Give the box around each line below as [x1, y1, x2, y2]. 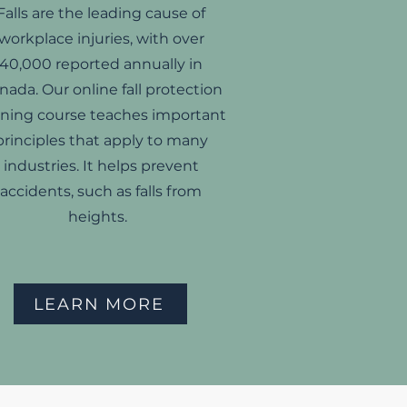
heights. [67, 208, 134, 225]
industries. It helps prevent [3, 157, 199, 174]
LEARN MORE [33, 293, 164, 314]
